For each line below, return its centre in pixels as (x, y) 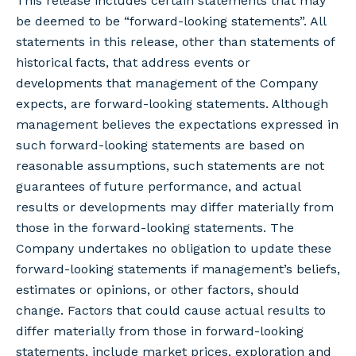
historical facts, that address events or (133, 62)
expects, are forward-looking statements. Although (172, 104)
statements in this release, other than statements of (175, 42)
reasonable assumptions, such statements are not (170, 166)
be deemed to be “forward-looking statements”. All (171, 21)
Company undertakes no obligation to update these (174, 248)
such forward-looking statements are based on (160, 145)
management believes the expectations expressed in (177, 124)
